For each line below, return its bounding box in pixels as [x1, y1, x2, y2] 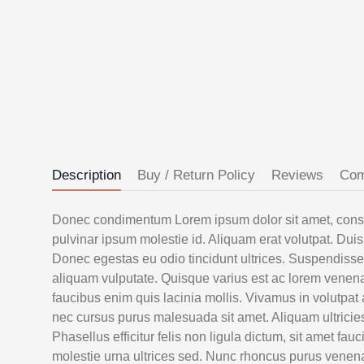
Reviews [271, 167, 323, 183]
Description [52, 167, 121, 183]
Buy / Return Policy [137, 167, 255, 183]
